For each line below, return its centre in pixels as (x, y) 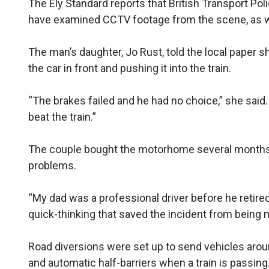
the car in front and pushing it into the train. (130, 68)
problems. (53, 165)
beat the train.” (62, 117)
